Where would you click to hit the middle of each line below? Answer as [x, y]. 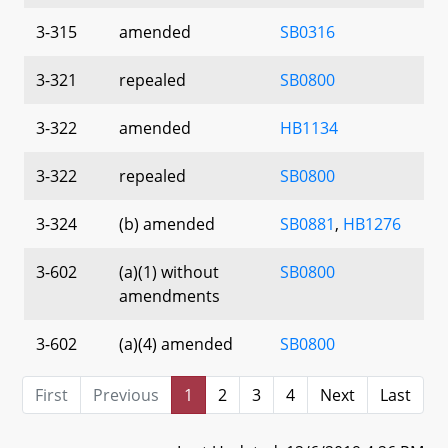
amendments [169, 295]
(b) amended [167, 223]
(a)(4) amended [176, 343]
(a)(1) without [169, 271]
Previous [126, 394]
